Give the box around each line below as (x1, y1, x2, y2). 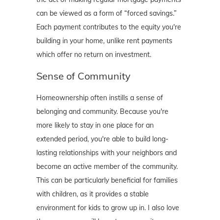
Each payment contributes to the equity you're (36, 23, 181, 32)
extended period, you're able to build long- (36, 135, 168, 144)
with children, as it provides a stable (36, 190, 149, 199)
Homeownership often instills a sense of (36, 93, 163, 103)
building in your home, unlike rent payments (36, 36, 172, 46)
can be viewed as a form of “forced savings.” (36, 9, 177, 18)
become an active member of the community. (36, 162, 178, 171)
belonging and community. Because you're (36, 107, 168, 116)
